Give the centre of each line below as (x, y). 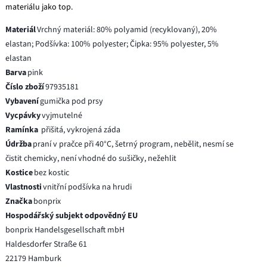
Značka (19, 201)
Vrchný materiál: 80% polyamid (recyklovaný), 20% (127, 30)
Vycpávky (23, 115)
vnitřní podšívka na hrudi (88, 187)
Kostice (19, 173)
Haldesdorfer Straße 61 (46, 244)
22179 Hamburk (34, 258)
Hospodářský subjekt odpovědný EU (72, 215)
